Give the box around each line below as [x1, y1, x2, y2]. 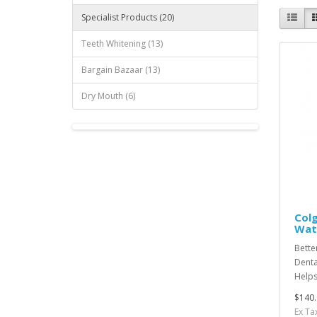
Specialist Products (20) [81, 11, 174, 23]
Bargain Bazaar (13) [81, 64, 160, 76]
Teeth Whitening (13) [81, 38, 163, 50]
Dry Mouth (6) [81, 90, 135, 102]
